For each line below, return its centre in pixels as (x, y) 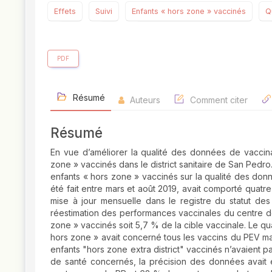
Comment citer (218, 100)
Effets (65, 12)
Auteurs (144, 100)
